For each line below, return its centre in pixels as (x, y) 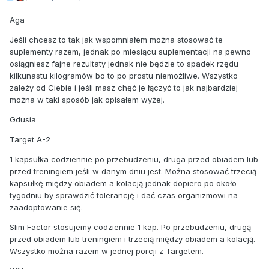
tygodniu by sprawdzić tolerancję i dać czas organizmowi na (124, 195)
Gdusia (23, 120)
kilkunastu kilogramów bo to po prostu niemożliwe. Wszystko (124, 76)
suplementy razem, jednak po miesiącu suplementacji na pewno (130, 52)
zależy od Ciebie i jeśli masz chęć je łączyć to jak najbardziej (124, 88)
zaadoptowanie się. (46, 207)
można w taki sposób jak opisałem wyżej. (87, 100)
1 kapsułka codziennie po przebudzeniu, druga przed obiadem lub (134, 159)
